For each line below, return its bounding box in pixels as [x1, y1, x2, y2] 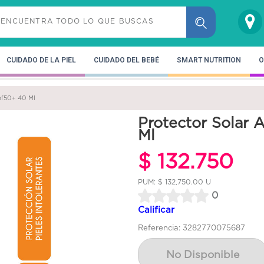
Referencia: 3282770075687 [138, 223, 245, 232]
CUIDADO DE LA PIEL [6, 55, 76, 64]
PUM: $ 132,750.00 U [138, 177, 211, 186]
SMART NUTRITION [177, 55, 241, 64]
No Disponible [166, 248, 239, 260]
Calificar [138, 204, 174, 214]
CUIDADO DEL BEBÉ [94, 55, 159, 64]
